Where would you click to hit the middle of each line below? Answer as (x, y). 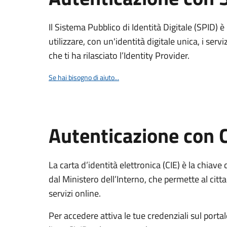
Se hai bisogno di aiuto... (84, 77)
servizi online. (75, 193)
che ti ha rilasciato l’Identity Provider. (119, 55)
